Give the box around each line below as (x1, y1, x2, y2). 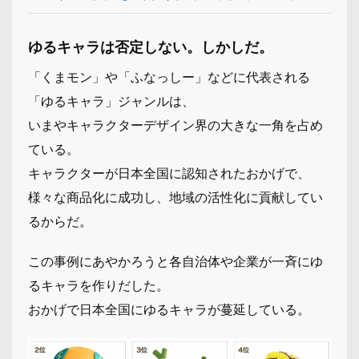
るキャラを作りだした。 (28, 277, 169, 293)
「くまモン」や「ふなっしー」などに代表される (28, 69, 310, 85)
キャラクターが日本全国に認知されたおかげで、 (28, 165, 310, 181)
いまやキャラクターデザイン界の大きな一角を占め (28, 117, 323, 133)
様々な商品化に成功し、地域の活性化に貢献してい (28, 189, 323, 205)
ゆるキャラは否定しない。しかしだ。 (28, 38, 273, 55)
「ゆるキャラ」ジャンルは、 (28, 93, 195, 109)
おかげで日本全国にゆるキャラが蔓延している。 (28, 301, 310, 317)
